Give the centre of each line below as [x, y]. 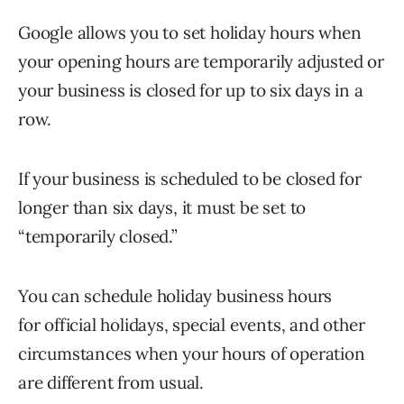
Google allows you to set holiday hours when [190, 33]
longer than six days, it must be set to [162, 208]
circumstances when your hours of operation [192, 354]
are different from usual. [111, 383]
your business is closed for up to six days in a [191, 91]
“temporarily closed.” [98, 237]
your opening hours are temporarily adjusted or [201, 62]
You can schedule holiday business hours [175, 296]
